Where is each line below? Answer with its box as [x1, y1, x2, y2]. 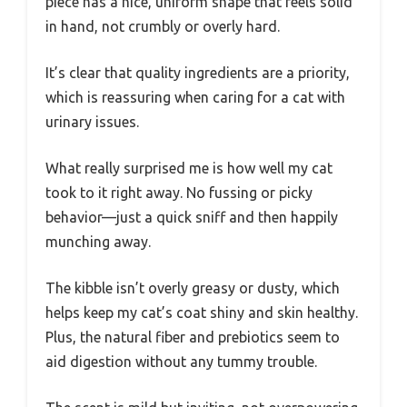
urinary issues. [45, 114, 139, 131]
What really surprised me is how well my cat [45, 160, 333, 177]
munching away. [45, 233, 151, 251]
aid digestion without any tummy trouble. [45, 353, 317, 371]
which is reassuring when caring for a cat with [45, 89, 345, 106]
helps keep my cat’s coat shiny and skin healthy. [45, 304, 358, 322]
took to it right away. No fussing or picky [45, 184, 313, 202]
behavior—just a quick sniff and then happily [45, 209, 338, 226]
